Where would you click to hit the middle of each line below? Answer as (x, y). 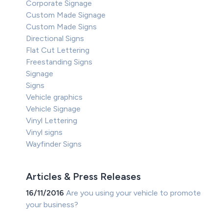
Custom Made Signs (62, 27)
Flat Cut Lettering (58, 50)
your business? (52, 205)
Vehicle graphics (55, 97)
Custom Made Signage (66, 15)
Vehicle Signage (54, 109)
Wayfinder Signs (54, 144)
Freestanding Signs (59, 62)
